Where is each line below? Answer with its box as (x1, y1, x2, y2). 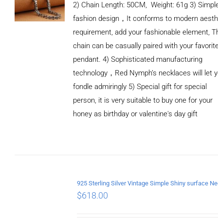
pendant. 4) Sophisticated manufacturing (73, 54, 203, 64)
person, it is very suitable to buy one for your (73, 95, 213, 105)
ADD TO (28, 131, 52, 138)
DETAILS (26, 149, 53, 157)
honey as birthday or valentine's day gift (73, 109, 198, 118)
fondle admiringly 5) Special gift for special (73, 82, 207, 91)
